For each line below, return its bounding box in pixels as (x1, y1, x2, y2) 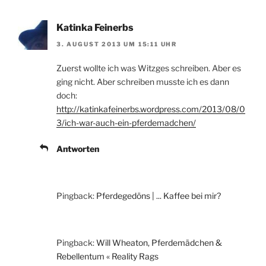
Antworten (56, 144, 99, 154)
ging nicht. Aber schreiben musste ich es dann (56, 77, 229, 87)
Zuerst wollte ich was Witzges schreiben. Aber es (56, 63, 241, 74)
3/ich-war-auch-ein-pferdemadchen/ (56, 118, 196, 128)
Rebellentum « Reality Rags (56, 251, 159, 262)
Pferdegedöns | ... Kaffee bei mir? (96, 191, 221, 201)
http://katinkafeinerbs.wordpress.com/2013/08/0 (56, 104, 245, 115)
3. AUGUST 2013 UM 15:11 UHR (56, 40, 178, 48)
